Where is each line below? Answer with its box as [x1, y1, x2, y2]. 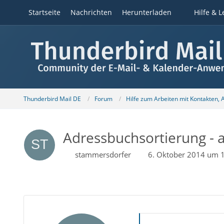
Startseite [28, 7, 60, 17]
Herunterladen [121, 7, 171, 17]
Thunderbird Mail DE [23, 94, 81, 103]
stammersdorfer [74, 149, 131, 159]
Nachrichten [70, 7, 112, 17]
